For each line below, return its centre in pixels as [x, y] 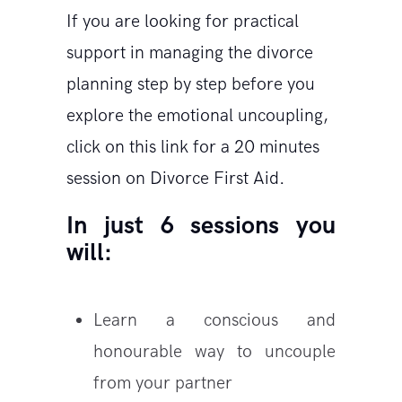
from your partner [163, 383]
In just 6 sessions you [201, 226]
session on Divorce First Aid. [176, 178]
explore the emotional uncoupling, [197, 115]
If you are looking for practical [183, 21]
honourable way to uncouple [214, 351]
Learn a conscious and [214, 320]
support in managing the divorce [190, 52]
